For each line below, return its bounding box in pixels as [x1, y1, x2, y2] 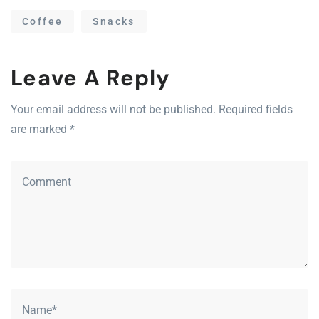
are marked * [11, 122, 75, 137]
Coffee [22, 16, 63, 28]
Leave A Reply [11, 63, 171, 93]
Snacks [93, 16, 135, 28]
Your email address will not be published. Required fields [11, 103, 293, 117]
